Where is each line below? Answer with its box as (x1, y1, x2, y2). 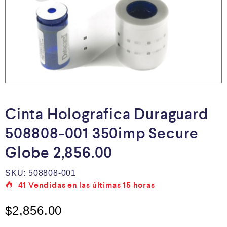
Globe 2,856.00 (5, 142, 113, 162)
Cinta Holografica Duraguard (5, 104, 208, 124)
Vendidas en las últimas (26, 180, 123, 191)
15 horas (123, 180, 155, 191)
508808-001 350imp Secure (5, 123, 199, 143)
